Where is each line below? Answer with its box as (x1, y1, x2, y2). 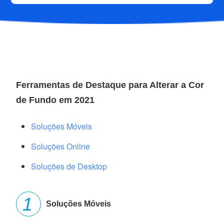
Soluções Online (31, 140, 90, 152)
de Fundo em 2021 (16, 95, 95, 105)
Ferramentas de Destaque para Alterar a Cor (16, 80, 204, 90)
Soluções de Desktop (31, 160, 107, 172)
